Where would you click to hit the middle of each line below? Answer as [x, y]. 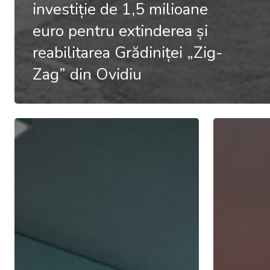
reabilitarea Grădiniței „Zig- [128, 52]
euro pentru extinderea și [120, 31]
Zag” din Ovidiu [87, 74]
